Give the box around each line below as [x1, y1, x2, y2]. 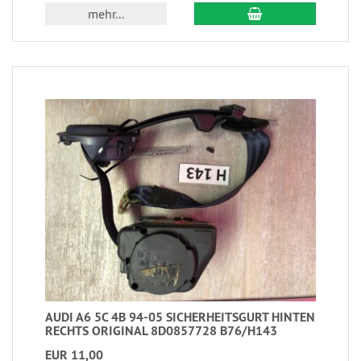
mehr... [88, 5, 125, 22]
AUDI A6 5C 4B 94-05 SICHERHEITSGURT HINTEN [45, 309, 315, 326]
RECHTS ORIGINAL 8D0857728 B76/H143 [45, 322, 277, 340]
